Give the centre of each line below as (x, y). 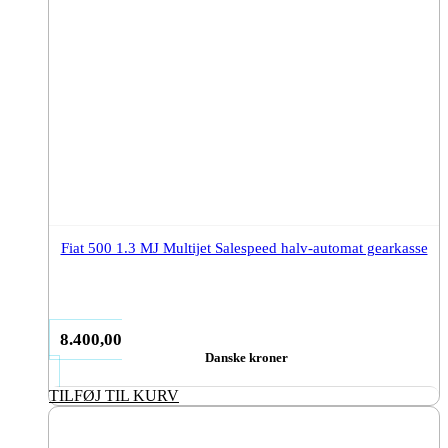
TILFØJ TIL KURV (114, 395)
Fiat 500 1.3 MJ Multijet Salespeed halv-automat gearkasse (244, 247)
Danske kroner (246, 357)
